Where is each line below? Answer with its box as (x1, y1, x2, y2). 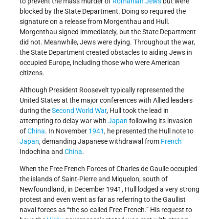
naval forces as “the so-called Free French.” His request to (20, 205, 192, 214)
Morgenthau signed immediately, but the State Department (20, 27, 196, 36)
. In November (45, 127, 88, 135)
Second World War (52, 106, 107, 114)
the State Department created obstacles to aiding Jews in (20, 48, 192, 56)
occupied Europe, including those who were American (20, 58, 180, 66)
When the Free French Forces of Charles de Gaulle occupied (20, 164, 197, 173)
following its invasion (128, 116, 193, 125)
